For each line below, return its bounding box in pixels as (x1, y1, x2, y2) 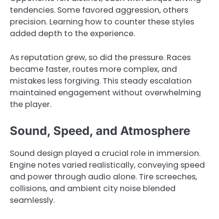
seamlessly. (10, 194, 55, 206)
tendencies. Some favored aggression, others (10, 4, 188, 16)
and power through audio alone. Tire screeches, (10, 171, 197, 182)
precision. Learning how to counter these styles (10, 16, 194, 28)
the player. (10, 98, 51, 110)
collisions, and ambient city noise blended (10, 182, 175, 194)
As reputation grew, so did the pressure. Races (10, 51, 191, 63)
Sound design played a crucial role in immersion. (10, 147, 200, 159)
